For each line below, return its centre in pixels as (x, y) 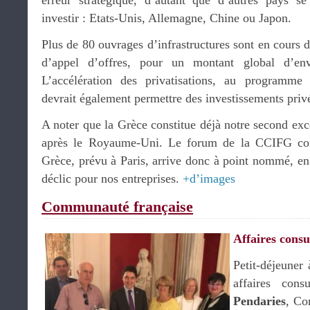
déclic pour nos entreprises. (112, 179)
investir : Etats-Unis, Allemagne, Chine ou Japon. (166, 18)
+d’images (209, 179)
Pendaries (259, 301)
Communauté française (117, 207)
